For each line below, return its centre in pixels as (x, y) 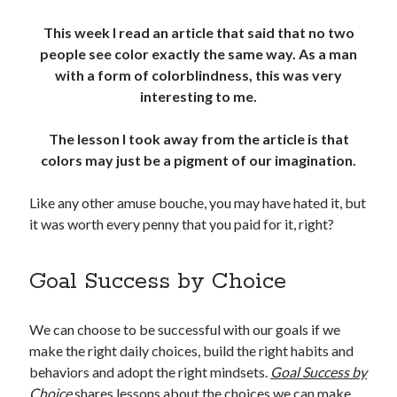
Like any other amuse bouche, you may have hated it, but (198, 203)
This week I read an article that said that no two (198, 33)
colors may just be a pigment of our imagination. (198, 160)
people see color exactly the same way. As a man (198, 54)
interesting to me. (198, 97)
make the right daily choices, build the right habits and (192, 351)
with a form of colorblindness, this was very (198, 75)
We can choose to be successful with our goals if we (185, 330)
